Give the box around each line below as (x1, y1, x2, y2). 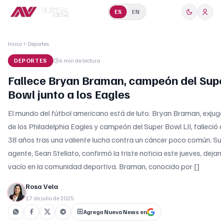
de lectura (74, 57, 100, 64)
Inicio (8, 40, 22, 47)
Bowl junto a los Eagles (8, 86, 130, 101)
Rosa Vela (26, 182, 58, 190)
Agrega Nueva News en (83, 208, 147, 216)
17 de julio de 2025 (26, 194, 74, 202)
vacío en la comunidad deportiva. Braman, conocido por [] (8, 161, 200, 171)
